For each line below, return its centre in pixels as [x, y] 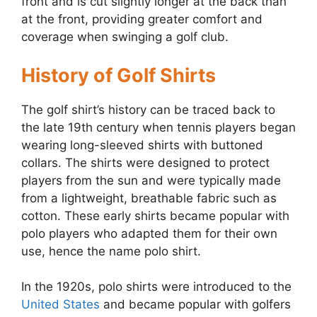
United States [60, 305]
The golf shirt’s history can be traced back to [148, 109]
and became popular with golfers [195, 305]
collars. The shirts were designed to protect [145, 162]
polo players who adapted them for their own [149, 233]
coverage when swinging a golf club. [125, 37]
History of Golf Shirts [119, 75]
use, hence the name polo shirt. [111, 251]
